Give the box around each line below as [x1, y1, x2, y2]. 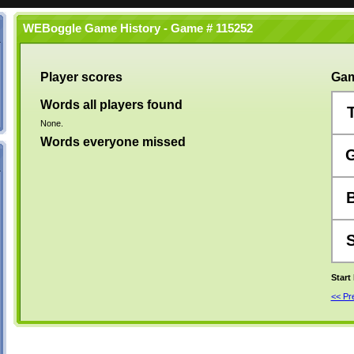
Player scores [40, 70, 122, 84]
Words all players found [40, 98, 183, 111]
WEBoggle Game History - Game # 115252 [16, 22, 253, 35]
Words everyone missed [40, 135, 186, 149]
